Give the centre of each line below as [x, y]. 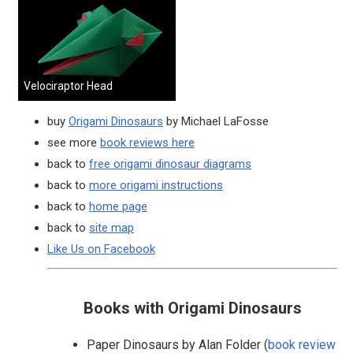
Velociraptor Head [68, 85]
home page [118, 206]
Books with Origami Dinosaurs [192, 308]
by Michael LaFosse [216, 121]
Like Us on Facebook [101, 249]
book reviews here [147, 142]
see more [74, 142]
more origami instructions [156, 185]
